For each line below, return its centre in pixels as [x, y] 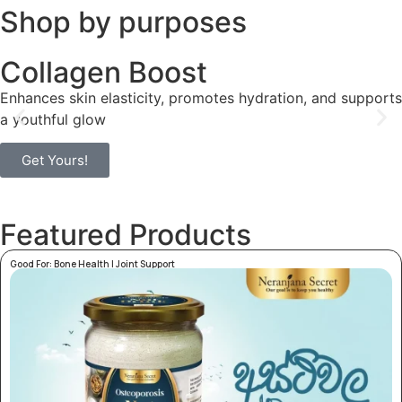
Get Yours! [55, 161]
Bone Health [82, 264]
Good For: [32, 264]
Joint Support [145, 264]
